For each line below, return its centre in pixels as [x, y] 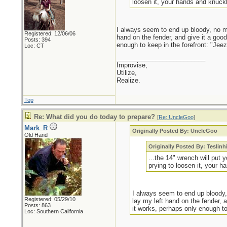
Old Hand [36, 135]
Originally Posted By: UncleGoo [175, 131]
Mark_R [36, 128]
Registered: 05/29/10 [50, 199]
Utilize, [126, 73]
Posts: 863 [37, 205]
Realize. [128, 80]
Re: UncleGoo [176, 117]
